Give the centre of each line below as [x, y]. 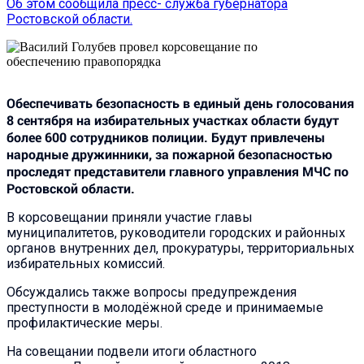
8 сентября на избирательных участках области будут [173, 119]
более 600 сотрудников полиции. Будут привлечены [166, 136]
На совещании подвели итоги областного [132, 351]
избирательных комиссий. [87, 263]
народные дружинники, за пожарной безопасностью [169, 154]
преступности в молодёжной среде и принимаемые [165, 307]
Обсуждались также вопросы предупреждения [152, 292]
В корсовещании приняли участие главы [130, 217]
